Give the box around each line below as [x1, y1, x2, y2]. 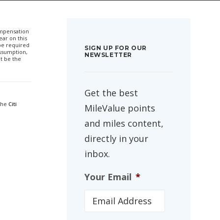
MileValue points [84, 102, 155, 114]
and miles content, [84, 117, 164, 129]
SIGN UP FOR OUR [84, 44, 147, 52]
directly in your [84, 133, 148, 144]
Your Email [84, 171, 132, 183]
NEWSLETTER [84, 51, 132, 58]
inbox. [84, 148, 110, 160]
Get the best [84, 87, 138, 99]
